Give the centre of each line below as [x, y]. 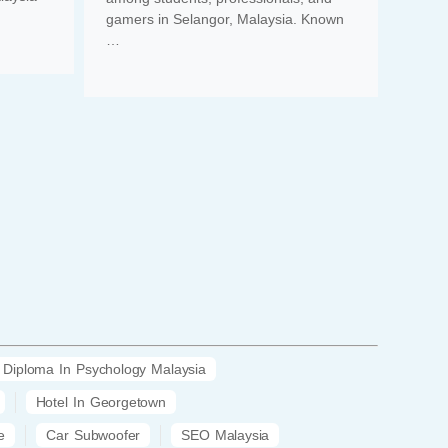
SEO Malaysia [225, 435]
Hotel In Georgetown [100, 402]
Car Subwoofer [93, 435]
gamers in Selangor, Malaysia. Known [225, 18]
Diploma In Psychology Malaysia [104, 369]
